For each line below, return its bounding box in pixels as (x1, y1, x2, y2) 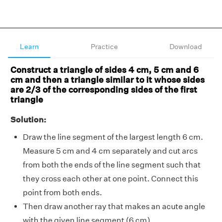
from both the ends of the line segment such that (23, 160, 201, 169)
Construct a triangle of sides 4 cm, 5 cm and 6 (10, 64, 199, 75)
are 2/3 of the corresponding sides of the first (10, 84, 197, 95)
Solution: (10, 115, 46, 124)
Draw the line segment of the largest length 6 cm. (23, 132, 203, 142)
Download (169, 42, 202, 51)
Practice (90, 42, 118, 51)
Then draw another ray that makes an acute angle (23, 202, 205, 211)
